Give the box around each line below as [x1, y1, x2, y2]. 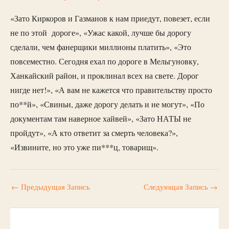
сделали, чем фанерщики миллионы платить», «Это [10, 41, 191, 53]
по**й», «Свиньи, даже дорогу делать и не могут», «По [10, 99, 204, 110]
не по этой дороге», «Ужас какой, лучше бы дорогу [10, 27, 191, 39]
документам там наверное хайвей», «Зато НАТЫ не [10, 113, 191, 125]
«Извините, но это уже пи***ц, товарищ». [10, 142, 161, 153]
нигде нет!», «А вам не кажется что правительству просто [10, 84, 212, 96]
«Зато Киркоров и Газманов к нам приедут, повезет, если [10, 13, 210, 25]
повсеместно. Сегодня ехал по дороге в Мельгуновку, [10, 56, 199, 67]
